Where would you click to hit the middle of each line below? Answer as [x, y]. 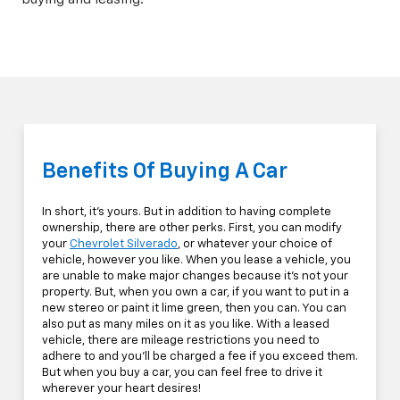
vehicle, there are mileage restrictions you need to [181, 341]
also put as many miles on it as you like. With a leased [186, 325]
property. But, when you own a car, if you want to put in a [196, 293]
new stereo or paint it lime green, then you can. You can [194, 309]
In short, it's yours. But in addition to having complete [187, 212]
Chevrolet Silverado [124, 245]
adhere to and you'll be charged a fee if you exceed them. [200, 357]
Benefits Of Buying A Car [165, 172]
